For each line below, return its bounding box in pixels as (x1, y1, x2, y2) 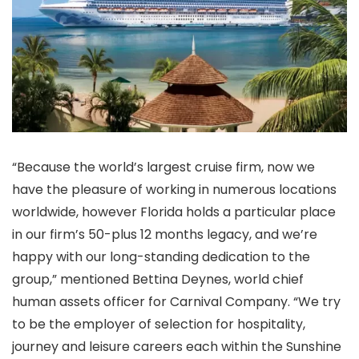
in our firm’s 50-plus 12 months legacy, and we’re (12, 225, 317, 244)
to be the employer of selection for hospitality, (12, 315, 305, 334)
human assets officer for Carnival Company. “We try (12, 292, 341, 312)
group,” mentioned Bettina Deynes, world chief (12, 270, 304, 289)
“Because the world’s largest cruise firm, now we (12, 158, 315, 177)
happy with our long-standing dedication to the (12, 248, 310, 267)
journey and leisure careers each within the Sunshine (12, 337, 341, 357)
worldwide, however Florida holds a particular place (12, 203, 336, 222)
